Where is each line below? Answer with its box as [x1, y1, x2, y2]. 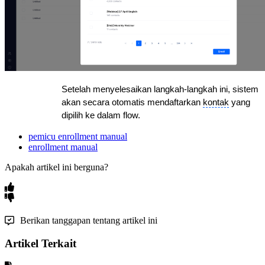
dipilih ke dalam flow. [62, 110, 140, 120]
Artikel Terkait [5, 237, 76, 250]
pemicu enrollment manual [28, 131, 127, 141]
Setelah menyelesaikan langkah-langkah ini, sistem [62, 84, 258, 94]
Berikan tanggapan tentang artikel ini [20, 215, 157, 225]
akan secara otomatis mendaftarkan [62, 97, 203, 107]
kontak [203, 97, 229, 107]
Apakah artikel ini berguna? [5, 161, 108, 172]
